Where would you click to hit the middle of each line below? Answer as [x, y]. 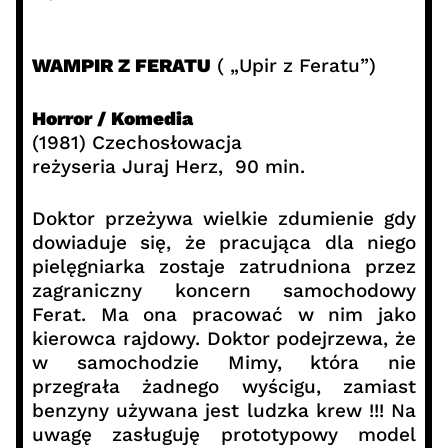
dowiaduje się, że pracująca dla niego [224, 243]
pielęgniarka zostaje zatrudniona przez [224, 267]
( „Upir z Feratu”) [293, 66]
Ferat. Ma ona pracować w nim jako [224, 315]
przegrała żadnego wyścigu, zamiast [224, 387]
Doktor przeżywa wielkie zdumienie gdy [224, 219]
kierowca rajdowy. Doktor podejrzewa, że [224, 339]
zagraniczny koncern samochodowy [224, 291]
